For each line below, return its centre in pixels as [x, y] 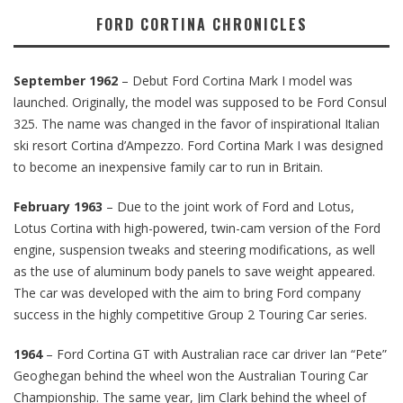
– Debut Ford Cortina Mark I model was [235, 80]
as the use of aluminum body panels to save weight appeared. [194, 271]
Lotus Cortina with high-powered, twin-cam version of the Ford [197, 228]
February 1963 [58, 206]
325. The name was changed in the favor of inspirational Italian [197, 123]
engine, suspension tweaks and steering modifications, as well [194, 249]
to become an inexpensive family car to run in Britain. [168, 166]
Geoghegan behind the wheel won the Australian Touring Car [191, 375]
